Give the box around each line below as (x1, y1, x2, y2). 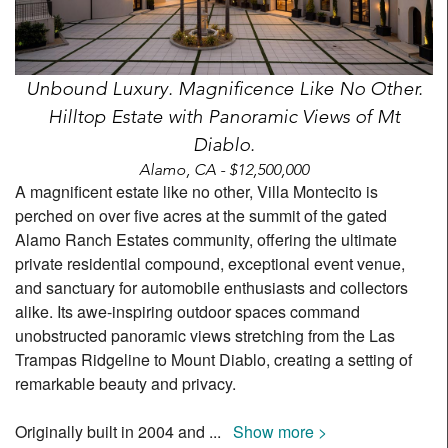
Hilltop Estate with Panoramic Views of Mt (48, 104, 400, 128)
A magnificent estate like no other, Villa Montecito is (15, 179, 378, 203)
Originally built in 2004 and (15, 419, 209, 443)
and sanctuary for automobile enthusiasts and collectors (15, 275, 408, 299)
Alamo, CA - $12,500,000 (139, 159, 309, 179)
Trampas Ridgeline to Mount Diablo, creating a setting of (15, 347, 412, 371)
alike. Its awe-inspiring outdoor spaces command (15, 299, 360, 323)
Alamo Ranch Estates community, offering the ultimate (15, 227, 397, 251)
